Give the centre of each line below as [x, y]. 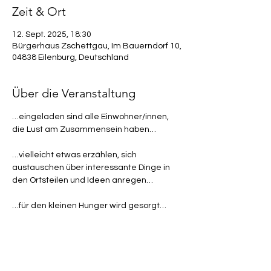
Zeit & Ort [39, 11]
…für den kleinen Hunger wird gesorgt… [89, 206]
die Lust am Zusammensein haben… [84, 129]
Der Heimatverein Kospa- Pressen [79, 256]
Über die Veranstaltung [74, 93]
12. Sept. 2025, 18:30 [52, 34]
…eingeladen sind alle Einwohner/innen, [91, 117]
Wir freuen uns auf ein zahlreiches [79, 231]
